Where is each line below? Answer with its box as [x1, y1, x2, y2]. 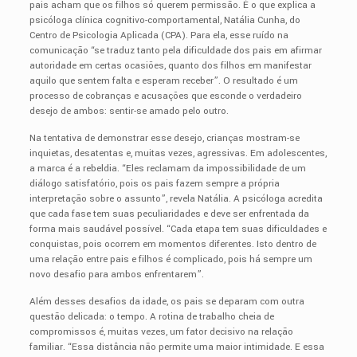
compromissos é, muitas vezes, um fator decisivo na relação [29, 324, 293, 339]
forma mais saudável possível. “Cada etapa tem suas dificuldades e [29, 222, 327, 236]
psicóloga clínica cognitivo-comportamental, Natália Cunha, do [29, 13, 300, 27]
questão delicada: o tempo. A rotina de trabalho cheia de [29, 309, 274, 324]
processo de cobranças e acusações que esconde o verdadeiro [29, 88, 302, 103]
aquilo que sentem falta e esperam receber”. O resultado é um [29, 73, 298, 88]
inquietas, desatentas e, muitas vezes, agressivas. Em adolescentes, [29, 146, 327, 160]
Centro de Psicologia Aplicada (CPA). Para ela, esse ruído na [29, 28, 288, 42]
